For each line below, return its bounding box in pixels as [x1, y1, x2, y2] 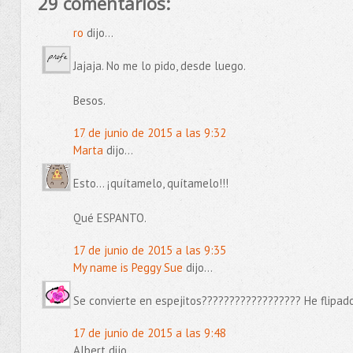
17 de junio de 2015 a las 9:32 [72, 125, 226, 140]
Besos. [72, 92, 106, 108]
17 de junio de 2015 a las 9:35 [72, 243, 226, 258]
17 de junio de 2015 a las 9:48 [72, 325, 226, 340]
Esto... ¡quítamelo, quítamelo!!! [72, 175, 229, 191]
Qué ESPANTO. [72, 210, 147, 225]
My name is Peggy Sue [72, 260, 183, 275]
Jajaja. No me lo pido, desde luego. [72, 58, 246, 73]
